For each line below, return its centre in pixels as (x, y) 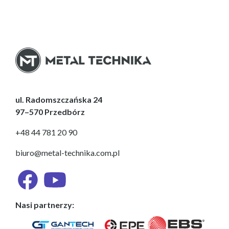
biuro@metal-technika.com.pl (67, 153)
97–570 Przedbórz (50, 112)
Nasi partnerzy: (45, 205)
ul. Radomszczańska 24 (59, 99)
